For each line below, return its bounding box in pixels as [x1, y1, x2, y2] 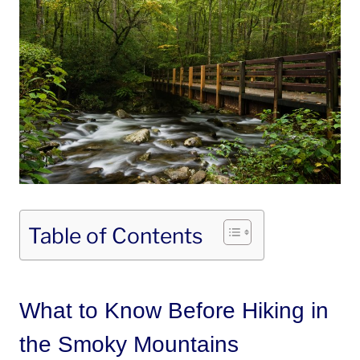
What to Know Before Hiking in [19, 297, 329, 323]
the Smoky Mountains [19, 331, 239, 357]
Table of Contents [28, 222, 203, 248]
